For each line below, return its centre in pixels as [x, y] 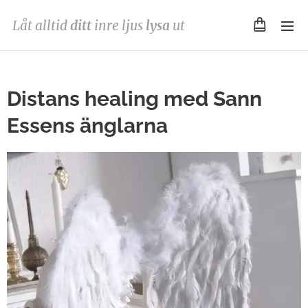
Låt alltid [42, 25]
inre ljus [119, 25]
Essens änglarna [87, 125]
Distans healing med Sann [134, 99]
